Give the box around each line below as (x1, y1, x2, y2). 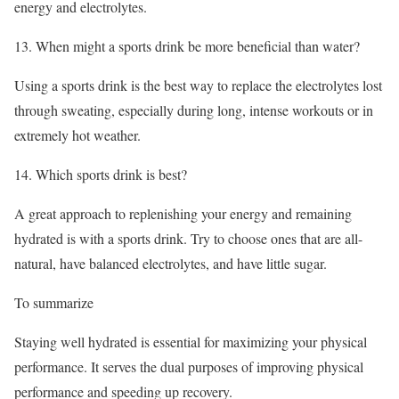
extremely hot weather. (14, 125, 141, 144)
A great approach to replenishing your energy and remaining (14, 203, 352, 223)
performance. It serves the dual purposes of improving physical (14, 356, 363, 376)
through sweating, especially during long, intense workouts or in (14, 100, 373, 119)
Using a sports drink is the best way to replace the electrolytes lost (14, 75, 382, 94)
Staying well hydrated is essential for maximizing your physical (14, 331, 367, 351)
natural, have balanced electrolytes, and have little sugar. (14, 253, 327, 273)
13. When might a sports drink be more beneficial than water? (14, 36, 360, 55)
